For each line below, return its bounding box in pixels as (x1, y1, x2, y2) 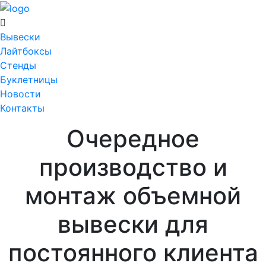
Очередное (66, 123, 199, 153)
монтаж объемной (25, 180, 241, 210)
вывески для (58, 209, 208, 239)
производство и (39, 152, 227, 182)
